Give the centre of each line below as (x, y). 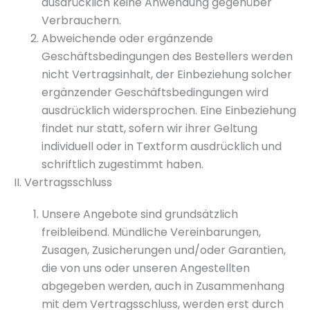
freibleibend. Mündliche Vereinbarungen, (151, 232)
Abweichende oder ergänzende (127, 38)
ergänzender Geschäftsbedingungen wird (155, 92)
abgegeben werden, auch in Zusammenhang (163, 286)
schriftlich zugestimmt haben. (122, 164)
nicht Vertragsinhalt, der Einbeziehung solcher (167, 74)
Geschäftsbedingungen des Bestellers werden (167, 56)
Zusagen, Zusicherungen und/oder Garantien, (164, 250)
